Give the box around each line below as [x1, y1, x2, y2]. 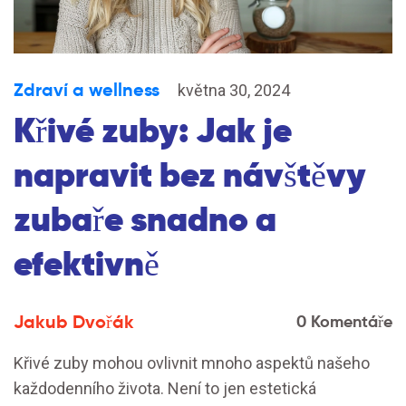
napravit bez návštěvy [14, 152, 366, 198]
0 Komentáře [296, 311, 392, 332]
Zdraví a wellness [14, 78, 159, 101]
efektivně [14, 241, 159, 286]
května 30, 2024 [178, 81, 290, 100]
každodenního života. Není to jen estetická [14, 379, 316, 398]
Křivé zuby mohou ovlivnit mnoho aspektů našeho [14, 353, 370, 372]
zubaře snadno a [14, 197, 276, 242]
